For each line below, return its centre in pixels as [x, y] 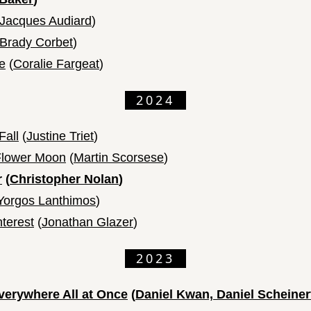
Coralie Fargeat [56, 64]
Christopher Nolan [64, 179]
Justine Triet [60, 136]
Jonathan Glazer [87, 222]
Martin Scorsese [119, 158]
